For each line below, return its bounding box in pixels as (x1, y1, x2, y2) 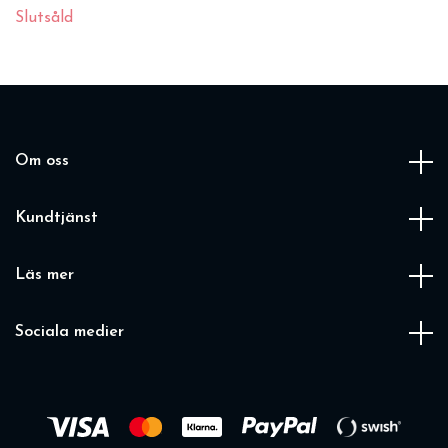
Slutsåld (15, 10, 73, 27)
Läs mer (15, 267, 74, 284)
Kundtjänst (15, 210, 98, 227)
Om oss (15, 153, 69, 170)
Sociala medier (15, 324, 124, 341)
